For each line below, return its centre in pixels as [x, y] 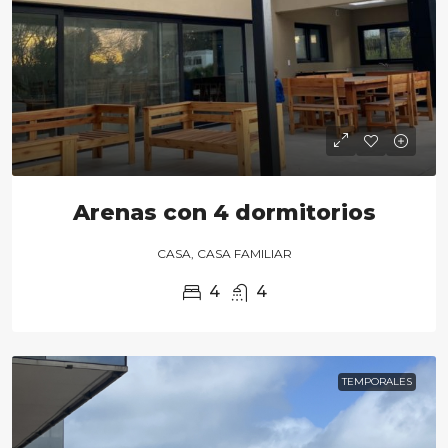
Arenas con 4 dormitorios [224, 212]
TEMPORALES [377, 381]
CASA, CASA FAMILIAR [224, 253]
